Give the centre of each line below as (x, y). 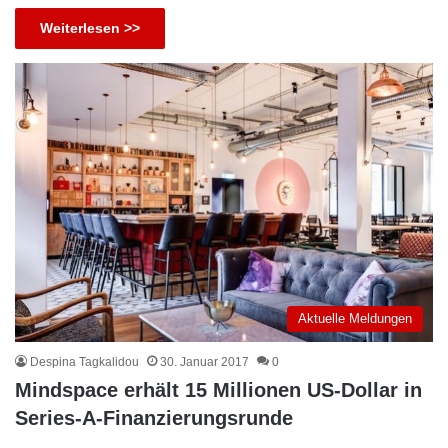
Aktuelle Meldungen (355, 319)
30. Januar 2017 (204, 362)
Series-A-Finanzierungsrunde (154, 418)
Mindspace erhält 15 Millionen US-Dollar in (218, 390)
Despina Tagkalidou (84, 362)
